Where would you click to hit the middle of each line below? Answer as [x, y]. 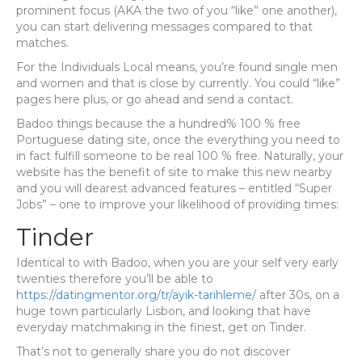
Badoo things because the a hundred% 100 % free [158, 124]
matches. [42, 43]
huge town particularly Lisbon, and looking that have [164, 311]
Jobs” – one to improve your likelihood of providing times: [177, 204]
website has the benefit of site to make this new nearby [174, 172]
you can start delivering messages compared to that [164, 27]
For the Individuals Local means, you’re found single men [177, 67]
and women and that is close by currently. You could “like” [178, 83]
